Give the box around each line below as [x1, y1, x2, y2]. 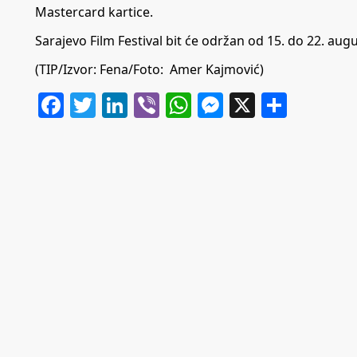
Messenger [223, 87, 355, 122]
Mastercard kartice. [35, 2, 153, 21]
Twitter [96, 87, 179, 122]
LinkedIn [127, 87, 232, 122]
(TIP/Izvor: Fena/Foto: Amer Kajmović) [35, 60, 264, 78]
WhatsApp [191, 87, 315, 122]
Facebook [64, 87, 178, 122]
